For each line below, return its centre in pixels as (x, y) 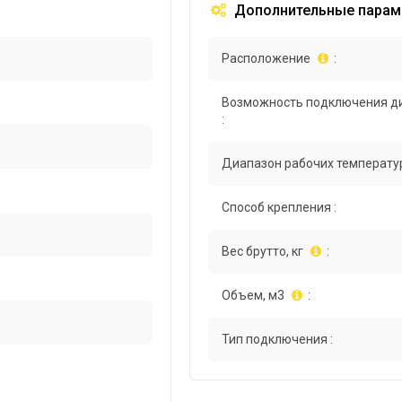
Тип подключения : (278, 340)
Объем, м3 (253, 296)
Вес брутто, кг (263, 252)
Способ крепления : (280, 208)
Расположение (267, 59)
